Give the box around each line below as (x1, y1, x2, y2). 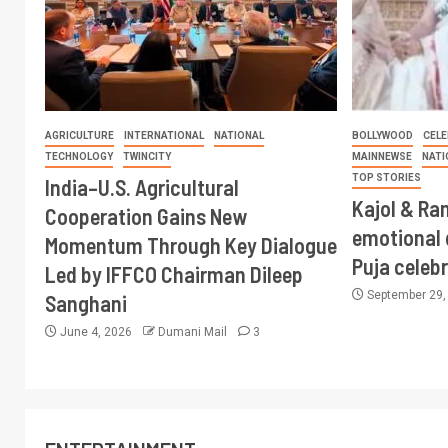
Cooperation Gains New (45, 202, 247, 229)
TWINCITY (123, 150, 171, 162)
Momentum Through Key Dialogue (45, 231, 337, 258)
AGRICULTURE (45, 129, 114, 141)
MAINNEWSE (352, 150, 413, 162)
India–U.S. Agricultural (45, 173, 239, 200)
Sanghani (45, 289, 127, 316)
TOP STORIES (352, 171, 422, 183)
